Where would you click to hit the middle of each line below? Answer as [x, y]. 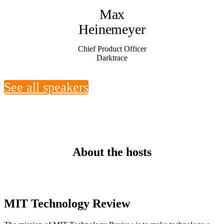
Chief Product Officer [112, 48]
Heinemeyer [112, 29]
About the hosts [112, 152]
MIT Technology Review [67, 203]
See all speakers [46, 87]
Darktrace [112, 57]
